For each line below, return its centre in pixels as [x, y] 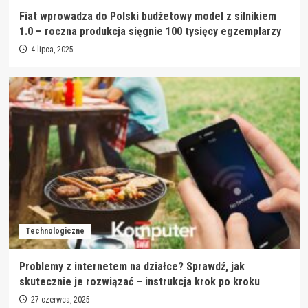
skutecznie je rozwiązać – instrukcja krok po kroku [139, 282]
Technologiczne [55, 231]
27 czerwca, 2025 [60, 300]
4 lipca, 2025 [52, 49]
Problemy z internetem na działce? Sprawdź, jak [132, 266]
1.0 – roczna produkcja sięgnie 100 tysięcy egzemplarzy [150, 31]
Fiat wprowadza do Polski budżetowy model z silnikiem [147, 16]
